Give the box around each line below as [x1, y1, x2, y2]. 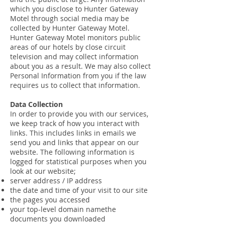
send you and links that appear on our [10, 138, 139, 147]
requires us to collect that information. [10, 80, 140, 90]
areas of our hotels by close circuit [10, 42, 126, 52]
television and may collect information [10, 52, 139, 61]
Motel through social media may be [10, 14, 129, 23]
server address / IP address [10, 176, 102, 185]
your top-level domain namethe [10, 204, 116, 214]
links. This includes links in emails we [10, 128, 136, 138]
